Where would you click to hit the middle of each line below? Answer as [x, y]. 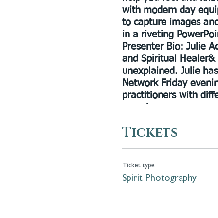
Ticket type [138, 166]
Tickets [150, 133]
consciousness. [154, 108]
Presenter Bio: [153, 47]
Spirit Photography [159, 178]
